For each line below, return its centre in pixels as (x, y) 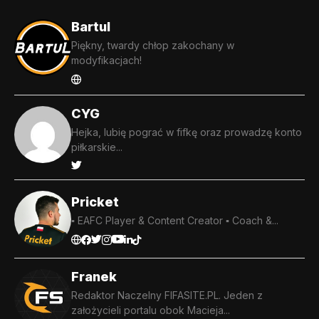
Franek (94, 277)
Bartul (91, 27)
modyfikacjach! (106, 61)
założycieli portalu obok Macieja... (151, 310)
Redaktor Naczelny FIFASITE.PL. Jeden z (167, 296)
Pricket (95, 202)
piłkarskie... (97, 147)
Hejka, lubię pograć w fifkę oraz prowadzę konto (187, 132)
